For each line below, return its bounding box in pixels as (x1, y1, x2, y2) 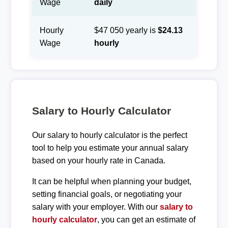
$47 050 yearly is (94, 25, 158, 35)
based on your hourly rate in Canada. (32, 156, 165, 165)
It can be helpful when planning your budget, (32, 177, 191, 186)
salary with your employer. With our (32, 202, 160, 211)
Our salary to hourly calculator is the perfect (32, 130, 187, 139)
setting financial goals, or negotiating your (32, 189, 182, 198)
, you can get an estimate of (97, 215, 195, 224)
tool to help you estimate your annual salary (32, 143, 188, 152)
